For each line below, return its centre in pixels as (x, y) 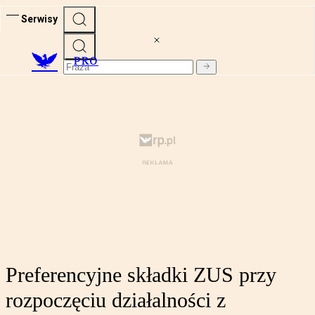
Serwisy (39, 19)
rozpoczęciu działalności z (116, 300)
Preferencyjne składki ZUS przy (141, 275)
